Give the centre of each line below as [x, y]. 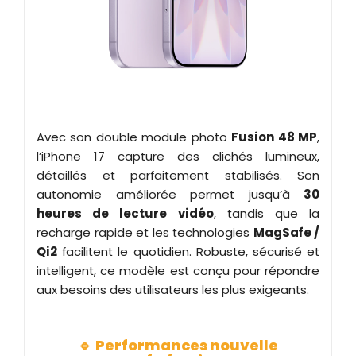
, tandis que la [266, 213]
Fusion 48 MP [275, 137]
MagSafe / [286, 232]
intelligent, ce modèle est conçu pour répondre [178, 270]
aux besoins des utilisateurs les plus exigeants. [173, 289]
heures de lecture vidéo [125, 213]
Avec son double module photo [134, 137]
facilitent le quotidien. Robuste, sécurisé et [188, 251]
